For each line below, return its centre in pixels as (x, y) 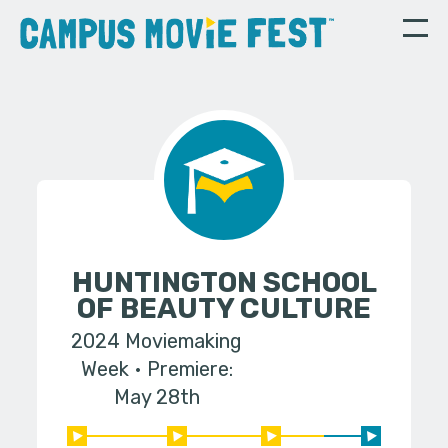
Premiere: (189, 369)
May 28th (156, 397)
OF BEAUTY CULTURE (224, 308)
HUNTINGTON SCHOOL (224, 282)
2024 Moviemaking (157, 341)
